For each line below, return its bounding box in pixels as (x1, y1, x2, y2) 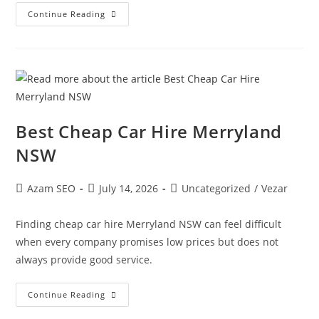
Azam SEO (27, 182, 76, 195)
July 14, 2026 (99, 182, 159, 195)
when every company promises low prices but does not (16, 235, 279, 249)
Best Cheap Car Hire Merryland (16, 120, 282, 143)
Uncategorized (182, 182, 251, 195)
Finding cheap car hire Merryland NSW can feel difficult (16, 217, 282, 231)
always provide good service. (16, 253, 153, 266)
